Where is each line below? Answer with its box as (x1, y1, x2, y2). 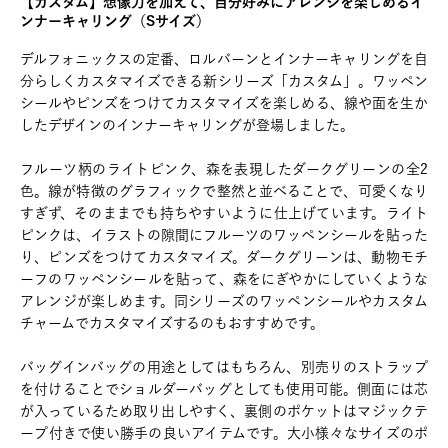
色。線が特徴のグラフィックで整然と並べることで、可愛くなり (20, 184, 428, 198)
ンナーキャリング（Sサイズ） (20, 14, 210, 28)
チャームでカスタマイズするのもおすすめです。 (20, 316, 324, 330)
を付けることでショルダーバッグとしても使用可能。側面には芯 (20, 382, 428, 396)
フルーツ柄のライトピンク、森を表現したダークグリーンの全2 (20, 162, 428, 176)
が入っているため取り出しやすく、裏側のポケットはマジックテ (20, 404, 428, 418)
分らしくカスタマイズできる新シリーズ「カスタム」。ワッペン (20, 74, 428, 88)
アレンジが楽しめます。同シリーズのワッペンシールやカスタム (20, 294, 428, 308)
